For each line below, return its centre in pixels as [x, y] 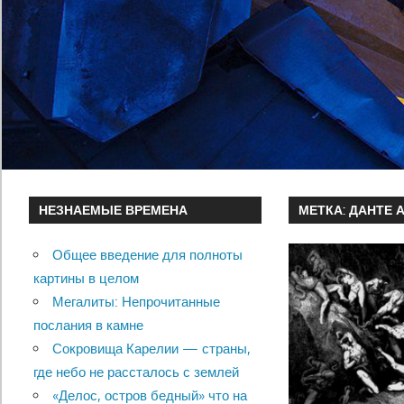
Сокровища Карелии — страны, [151, 349]
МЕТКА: [324, 210]
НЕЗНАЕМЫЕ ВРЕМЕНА [114, 210]
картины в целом [86, 279]
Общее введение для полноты [147, 255]
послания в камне [88, 326]
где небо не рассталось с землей [136, 372]
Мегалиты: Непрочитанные [136, 302]
